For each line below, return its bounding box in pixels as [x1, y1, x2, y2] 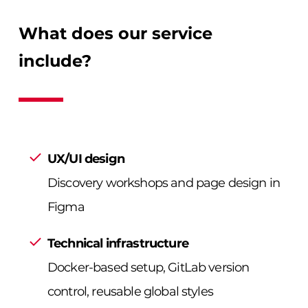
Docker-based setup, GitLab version [47, 259, 250, 275]
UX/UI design [47, 151, 124, 166]
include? [19, 50, 91, 71]
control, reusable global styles [47, 283, 213, 299]
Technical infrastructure [47, 235, 188, 251]
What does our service [19, 23, 212, 43]
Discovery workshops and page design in [47, 175, 280, 190]
